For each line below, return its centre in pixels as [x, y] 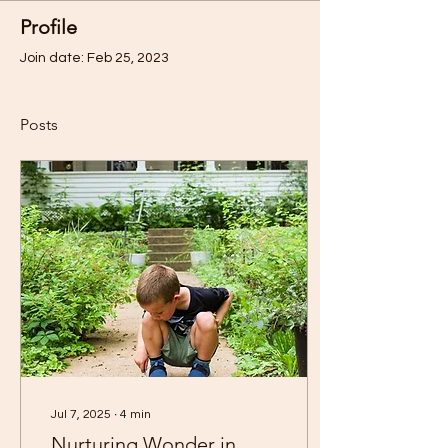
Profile [48, 27]
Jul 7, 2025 [81, 414]
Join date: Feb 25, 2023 [94, 58]
